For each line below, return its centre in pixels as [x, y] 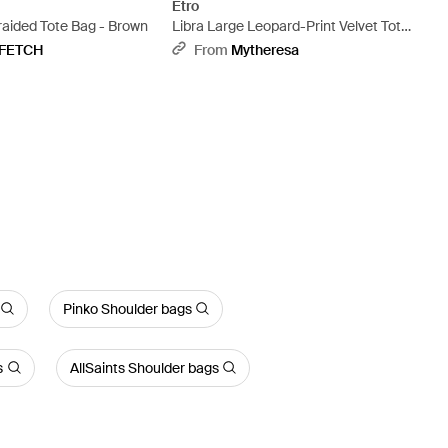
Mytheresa [264, 49]
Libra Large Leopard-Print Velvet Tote [290, 25]
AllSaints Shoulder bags [144, 367]
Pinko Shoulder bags [127, 308]
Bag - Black [207, 45]
